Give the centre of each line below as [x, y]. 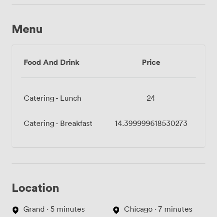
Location [35, 187]
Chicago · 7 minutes [158, 209]
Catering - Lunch [53, 98]
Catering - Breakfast [58, 123]
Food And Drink [52, 62]
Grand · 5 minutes [54, 209]
